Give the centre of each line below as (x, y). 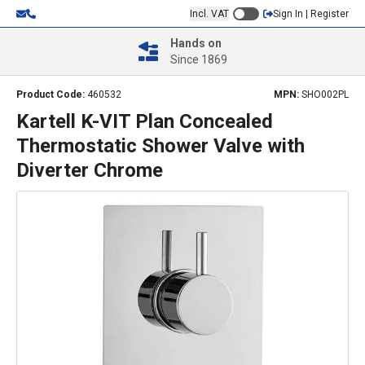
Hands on (196, 43)
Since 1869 (198, 59)
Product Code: (52, 95)
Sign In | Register (311, 13)
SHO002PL (325, 95)
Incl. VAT (209, 13)
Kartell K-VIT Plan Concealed (145, 121)
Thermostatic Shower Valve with (161, 146)
